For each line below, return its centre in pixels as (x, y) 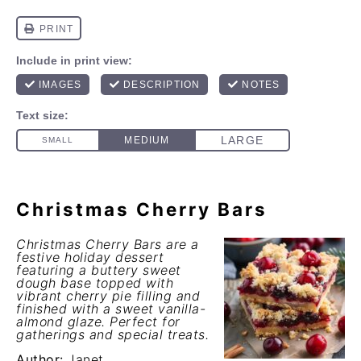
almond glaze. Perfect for (98, 322)
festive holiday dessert (90, 257)
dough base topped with (95, 283)
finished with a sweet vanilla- (111, 309)
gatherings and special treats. (112, 334)
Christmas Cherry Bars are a (108, 244)
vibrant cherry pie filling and (108, 296)
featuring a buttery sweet (99, 270)
